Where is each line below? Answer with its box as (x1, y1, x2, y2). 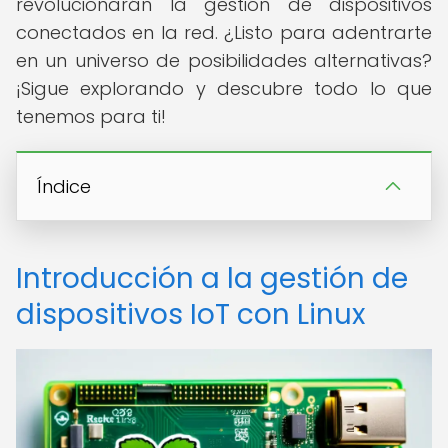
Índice (37, 174, 91, 199)
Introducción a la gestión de (16, 259, 408, 298)
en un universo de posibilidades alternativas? (16, 48, 432, 73)
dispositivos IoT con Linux (16, 295, 365, 334)
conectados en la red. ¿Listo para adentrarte (16, 20, 432, 45)
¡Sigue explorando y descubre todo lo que (16, 76, 432, 101)
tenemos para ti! (16, 104, 166, 129)
